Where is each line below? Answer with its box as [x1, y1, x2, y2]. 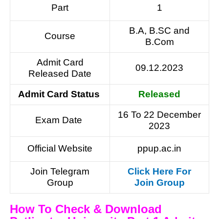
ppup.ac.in [137, 143, 181, 154]
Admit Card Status [18, 89, 102, 100]
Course [44, 31, 75, 42]
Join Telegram [30, 166, 89, 177]
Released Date [28, 68, 91, 79]
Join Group [134, 177, 185, 188]
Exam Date [35, 115, 85, 126]
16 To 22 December [118, 109, 201, 120]
